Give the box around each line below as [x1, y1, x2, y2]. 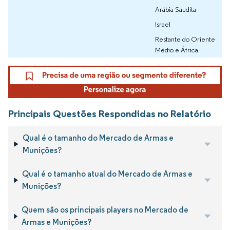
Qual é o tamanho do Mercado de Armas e [22, 132, 174, 143]
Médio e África [155, 45, 198, 55]
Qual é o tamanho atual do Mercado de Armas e [22, 169, 193, 179]
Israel [155, 20, 170, 29]
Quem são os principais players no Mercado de [21, 205, 188, 215]
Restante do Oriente [155, 34, 215, 44]
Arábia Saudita [155, 5, 196, 14]
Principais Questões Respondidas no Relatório [8, 107, 211, 120]
